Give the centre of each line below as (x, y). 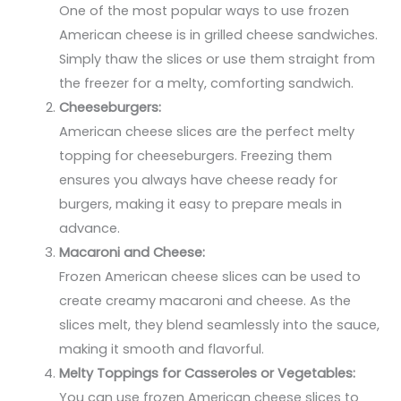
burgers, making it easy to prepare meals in (201, 205)
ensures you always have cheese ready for (199, 180)
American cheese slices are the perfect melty (207, 132)
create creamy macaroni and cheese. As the (205, 301)
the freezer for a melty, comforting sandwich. (207, 84)
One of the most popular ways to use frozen (205, 11)
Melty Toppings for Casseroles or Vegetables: (208, 374)
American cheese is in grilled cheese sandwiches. (219, 35)
